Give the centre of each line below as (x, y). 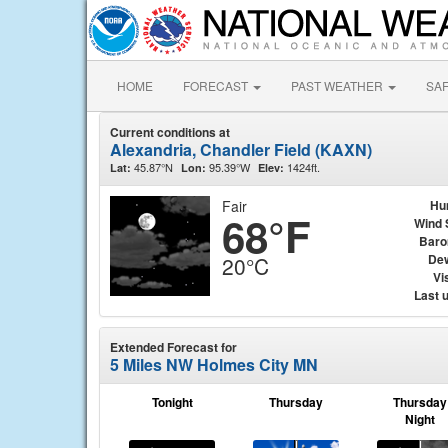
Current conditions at (170, 132)
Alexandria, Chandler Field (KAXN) (241, 149)
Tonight (172, 402)
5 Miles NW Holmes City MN (214, 364)
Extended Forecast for (173, 347)
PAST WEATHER (338, 85)
